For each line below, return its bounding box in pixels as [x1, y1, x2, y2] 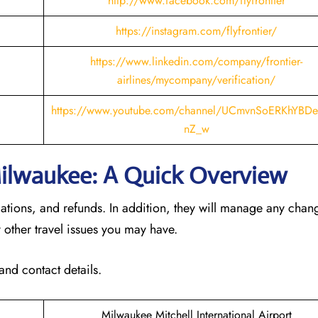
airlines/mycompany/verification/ [117, 71, 275, 88]
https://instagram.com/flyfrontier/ [116, 22, 277, 39]
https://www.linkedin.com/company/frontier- [90, 53, 302, 70]
